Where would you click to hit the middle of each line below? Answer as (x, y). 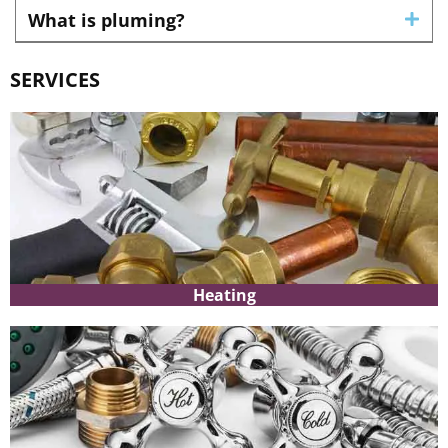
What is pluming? (106, 20)
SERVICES (55, 80)
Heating (224, 295)
